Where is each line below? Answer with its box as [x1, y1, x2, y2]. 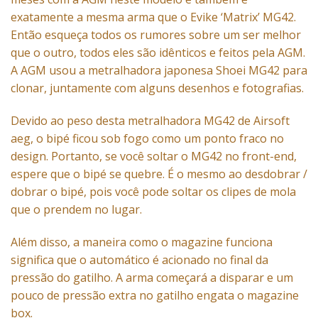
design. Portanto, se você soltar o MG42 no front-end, [11, 148, 297, 165]
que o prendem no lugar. [11, 202, 142, 218]
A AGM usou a [11, 62, 88, 79]
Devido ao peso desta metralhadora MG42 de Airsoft [11, 113, 290, 129]
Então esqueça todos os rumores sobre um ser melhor [11, 27, 301, 43]
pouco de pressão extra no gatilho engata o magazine [11, 287, 299, 303]
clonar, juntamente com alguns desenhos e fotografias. [11, 80, 304, 97]
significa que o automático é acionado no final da [11, 251, 268, 268]
